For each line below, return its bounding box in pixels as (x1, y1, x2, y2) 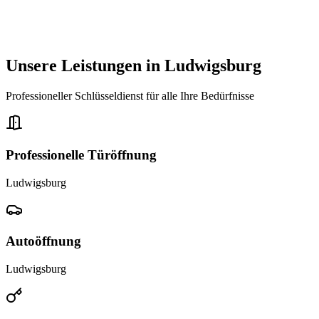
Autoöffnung (6, 234, 81, 249)
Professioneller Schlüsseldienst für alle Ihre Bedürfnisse (6, 90, 254, 103)
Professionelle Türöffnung (6, 147, 157, 163)
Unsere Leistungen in (6, 56, 164, 75)
